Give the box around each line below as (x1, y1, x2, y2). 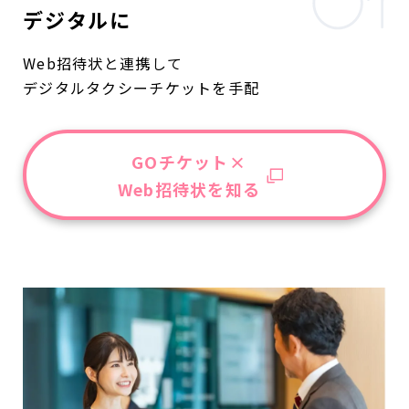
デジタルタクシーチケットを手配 (23, 77, 260, 100)
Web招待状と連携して (23, 52, 184, 75)
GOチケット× (131, 149, 246, 173)
